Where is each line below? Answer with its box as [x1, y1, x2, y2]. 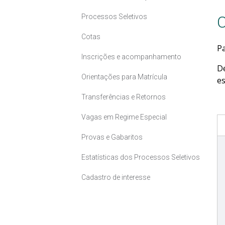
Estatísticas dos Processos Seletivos [81, 153, 200, 162]
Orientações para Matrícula [81, 73, 167, 81]
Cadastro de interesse [81, 173, 150, 182]
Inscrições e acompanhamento [81, 53, 181, 61]
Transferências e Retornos [81, 93, 166, 101]
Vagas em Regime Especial [81, 113, 167, 122]
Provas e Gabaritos [81, 133, 143, 142]
